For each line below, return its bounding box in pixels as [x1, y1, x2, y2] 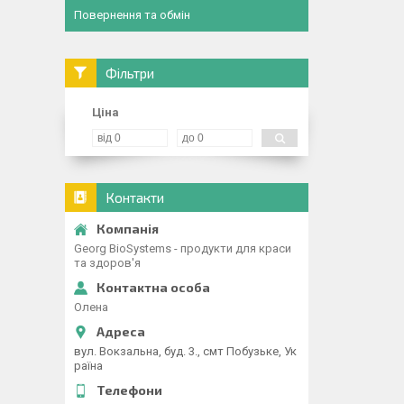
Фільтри [106, 65, 154, 81]
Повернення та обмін [74, 8, 190, 22]
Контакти [106, 189, 164, 206]
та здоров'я [74, 256, 141, 270]
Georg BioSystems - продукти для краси [74, 242, 291, 255]
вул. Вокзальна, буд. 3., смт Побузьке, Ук [74, 344, 297, 358]
